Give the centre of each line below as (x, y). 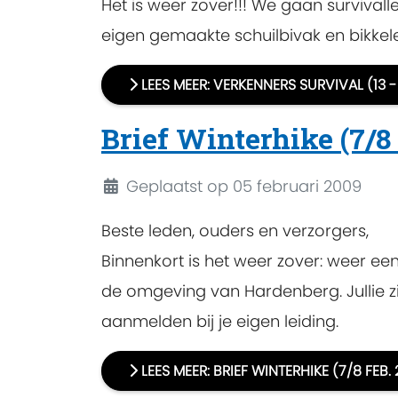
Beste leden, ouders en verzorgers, (235, 231)
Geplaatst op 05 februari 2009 (243, 187)
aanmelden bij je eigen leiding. (220, 322)
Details (127, 186)
